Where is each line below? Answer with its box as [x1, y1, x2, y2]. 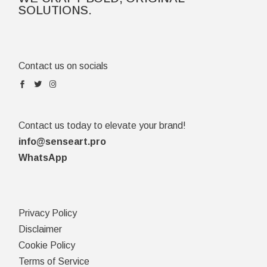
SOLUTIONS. [18, 4, 92, 17]
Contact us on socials [18, 61, 108, 72]
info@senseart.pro [18, 136, 107, 147]
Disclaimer [18, 224, 63, 235]
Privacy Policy [18, 208, 77, 219]
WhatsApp [18, 153, 68, 163]
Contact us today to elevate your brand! [18, 120, 187, 131]
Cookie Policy [18, 240, 76, 251]
